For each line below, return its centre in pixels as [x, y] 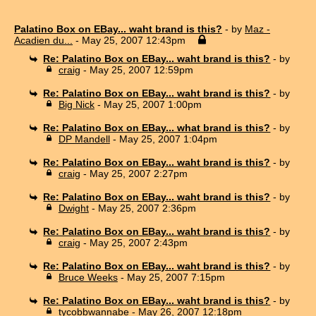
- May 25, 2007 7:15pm [171, 277]
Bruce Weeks [88, 277]
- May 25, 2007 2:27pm [134, 173]
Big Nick [76, 104]
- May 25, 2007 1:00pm [148, 104]
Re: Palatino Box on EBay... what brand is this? [157, 127]
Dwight [73, 208]
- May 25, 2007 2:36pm [142, 208]
